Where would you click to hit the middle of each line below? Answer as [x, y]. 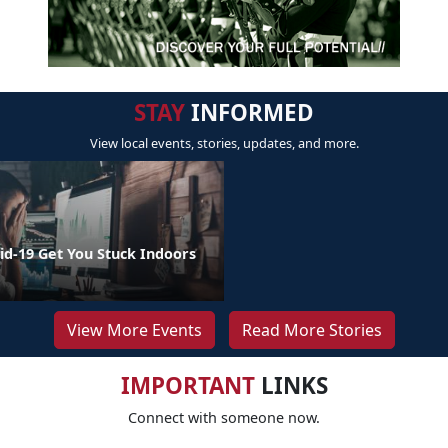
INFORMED [249, 112]
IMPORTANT [187, 385]
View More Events [134, 329]
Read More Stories [311, 329]
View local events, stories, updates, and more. [224, 142]
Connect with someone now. [224, 417]
